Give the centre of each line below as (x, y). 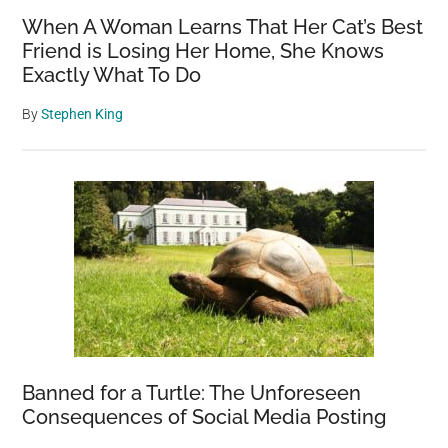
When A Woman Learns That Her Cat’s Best (223, 27)
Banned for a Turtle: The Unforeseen (192, 393)
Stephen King (82, 114)
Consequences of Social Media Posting (204, 417)
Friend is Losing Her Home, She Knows (203, 51)
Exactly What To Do (112, 75)
